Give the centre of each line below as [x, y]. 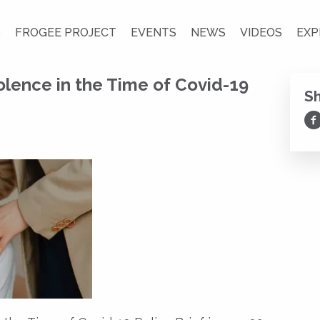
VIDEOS [261, 32]
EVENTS [154, 32]
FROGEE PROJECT [66, 32]
